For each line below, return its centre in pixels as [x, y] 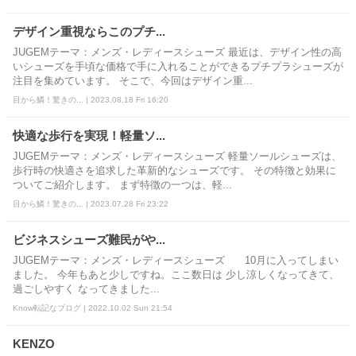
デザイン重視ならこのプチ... [89, 31]
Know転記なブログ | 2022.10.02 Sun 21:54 [93, 308]
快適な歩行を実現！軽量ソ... [89, 135]
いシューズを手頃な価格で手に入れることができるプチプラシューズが [178, 66]
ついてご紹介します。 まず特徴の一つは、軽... [122, 185]
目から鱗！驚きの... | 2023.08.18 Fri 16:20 [91, 99]
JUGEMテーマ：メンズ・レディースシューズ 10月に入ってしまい [176, 260]
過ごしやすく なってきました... [86, 289]
